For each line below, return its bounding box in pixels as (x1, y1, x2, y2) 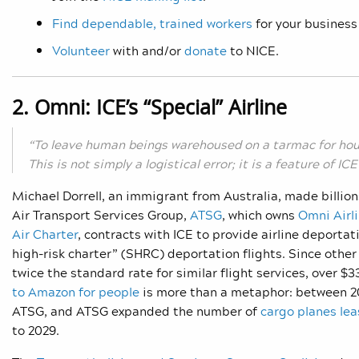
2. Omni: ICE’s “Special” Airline (12, 94, 287, 121)
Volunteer (52, 41, 110, 61)
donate (184, 41, 227, 61)
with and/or (110, 41, 184, 61)
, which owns (222, 205, 295, 225)
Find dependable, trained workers (52, 14, 252, 34)
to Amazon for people (12, 282, 139, 302)
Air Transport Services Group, (12, 205, 187, 225)
